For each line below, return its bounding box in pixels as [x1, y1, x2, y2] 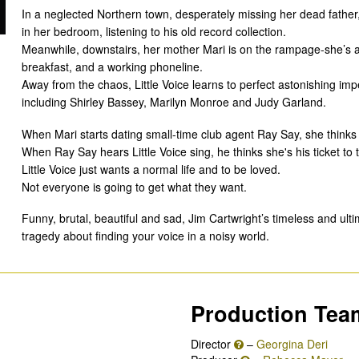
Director [191, 335, 234, 352]
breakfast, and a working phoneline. [21, 58, 203, 75]
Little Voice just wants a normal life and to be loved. [21, 160, 280, 177]
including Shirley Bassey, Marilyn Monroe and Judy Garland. [21, 94, 326, 111]
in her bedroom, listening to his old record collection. [21, 23, 286, 40]
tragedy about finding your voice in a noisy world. [21, 228, 269, 244]
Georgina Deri [256, 335, 328, 352]
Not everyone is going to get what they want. [21, 178, 247, 195]
